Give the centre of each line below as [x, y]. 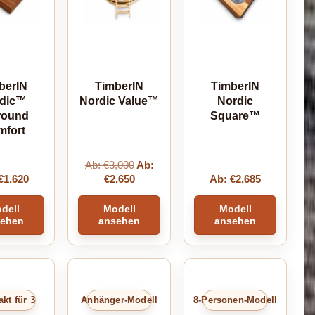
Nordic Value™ [120, 101]
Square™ [236, 115]
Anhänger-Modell [120, 300]
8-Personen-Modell [235, 300]
